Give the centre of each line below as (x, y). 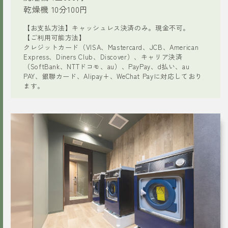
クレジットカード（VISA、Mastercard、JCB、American (111, 47)
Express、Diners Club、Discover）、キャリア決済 (103, 56)
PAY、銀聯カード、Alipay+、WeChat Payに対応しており (113, 76)
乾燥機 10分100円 (56, 9)
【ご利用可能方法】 (55, 37)
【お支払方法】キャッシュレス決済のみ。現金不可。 (107, 27)
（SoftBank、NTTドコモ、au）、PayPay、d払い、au (107, 66)
